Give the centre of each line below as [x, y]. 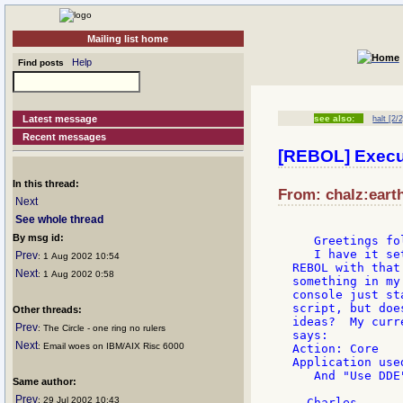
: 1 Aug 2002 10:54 [79, 256]
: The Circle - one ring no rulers [102, 328]
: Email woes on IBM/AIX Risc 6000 [111, 346]
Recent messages [65, 137]
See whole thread [59, 219]
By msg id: [38, 237]
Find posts [38, 63]
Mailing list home [128, 39]
